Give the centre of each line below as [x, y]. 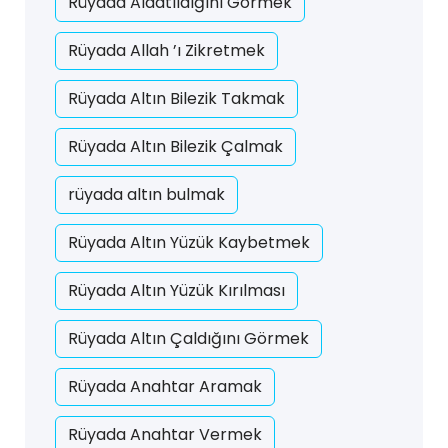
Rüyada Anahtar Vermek [165, 434]
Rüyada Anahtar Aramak [165, 386]
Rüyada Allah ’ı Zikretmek [166, 50]
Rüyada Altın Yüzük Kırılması [176, 290]
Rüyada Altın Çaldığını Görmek [188, 338]
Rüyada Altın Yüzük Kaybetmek [189, 242]
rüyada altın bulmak [146, 194]
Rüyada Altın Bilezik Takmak [176, 98]
